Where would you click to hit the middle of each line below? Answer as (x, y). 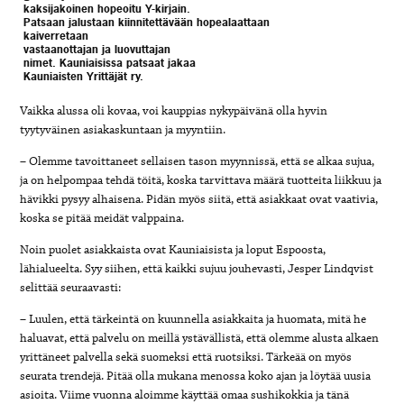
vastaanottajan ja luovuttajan (96, 49)
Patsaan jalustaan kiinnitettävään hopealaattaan (146, 22)
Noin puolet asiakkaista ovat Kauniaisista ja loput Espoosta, (173, 249)
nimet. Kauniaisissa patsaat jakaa (109, 63)
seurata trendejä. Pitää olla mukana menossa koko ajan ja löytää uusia (196, 376)
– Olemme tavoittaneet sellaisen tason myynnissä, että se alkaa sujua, (197, 161)
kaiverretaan (55, 36)
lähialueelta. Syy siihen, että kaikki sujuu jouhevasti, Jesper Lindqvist (197, 268)
